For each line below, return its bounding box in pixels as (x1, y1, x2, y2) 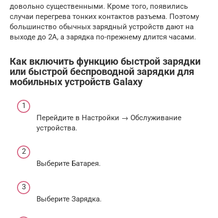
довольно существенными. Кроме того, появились (10, 1, 188, 11)
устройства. (36, 123, 77, 132)
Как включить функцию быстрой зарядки (10, 56, 200, 68)
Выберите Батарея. (36, 159, 101, 168)
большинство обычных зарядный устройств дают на (10, 22, 194, 31)
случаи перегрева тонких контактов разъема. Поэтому (10, 12, 199, 21)
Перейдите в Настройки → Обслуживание (36, 113, 182, 122)
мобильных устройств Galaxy (10, 76, 143, 88)
